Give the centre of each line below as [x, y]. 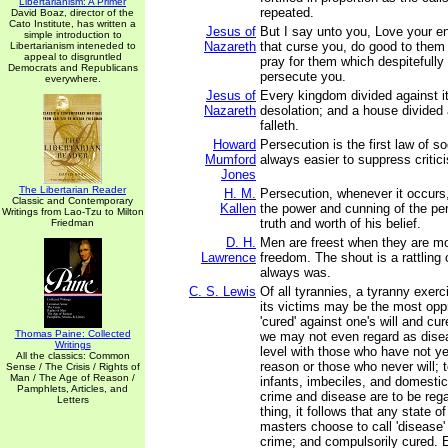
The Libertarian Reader [72, 189]
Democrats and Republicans [72, 67]
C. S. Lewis [222, 291]
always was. [295, 272]
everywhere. [72, 78]
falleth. [279, 125]
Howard [234, 144]
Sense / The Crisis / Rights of [72, 366]
